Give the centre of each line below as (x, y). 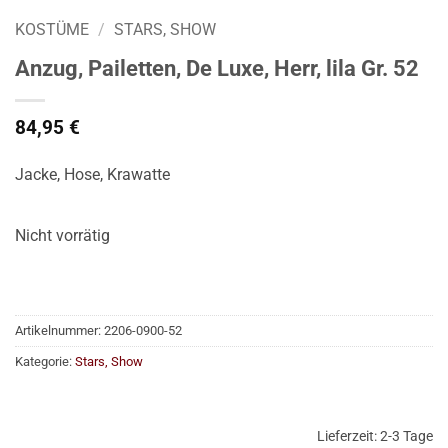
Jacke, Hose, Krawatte (92, 174)
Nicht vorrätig (62, 235)
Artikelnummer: (59, 330)
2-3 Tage (406, 437)
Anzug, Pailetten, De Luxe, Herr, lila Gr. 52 (217, 68)
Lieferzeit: (348, 437)
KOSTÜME (52, 30)
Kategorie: (45, 361)
